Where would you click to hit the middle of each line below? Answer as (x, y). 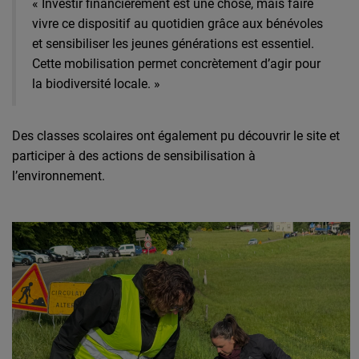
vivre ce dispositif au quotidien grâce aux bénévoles (177, 24)
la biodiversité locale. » (96, 84)
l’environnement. (58, 176)
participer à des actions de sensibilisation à (134, 156)
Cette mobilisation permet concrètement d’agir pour (176, 64)
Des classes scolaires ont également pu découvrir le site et (176, 136)
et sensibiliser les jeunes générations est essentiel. (173, 44)
